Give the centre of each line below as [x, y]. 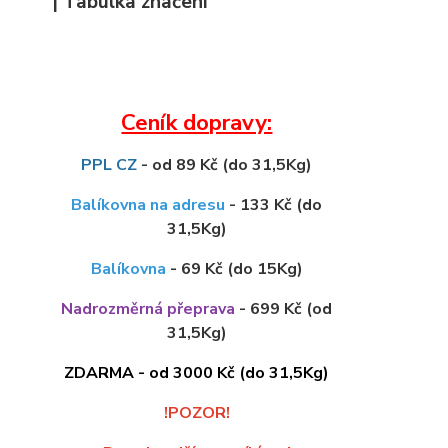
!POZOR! [196, 413]
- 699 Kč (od [284, 309]
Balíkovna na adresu [148, 205]
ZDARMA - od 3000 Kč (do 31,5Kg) [197, 373]
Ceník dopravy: [197, 123]
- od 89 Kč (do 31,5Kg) [225, 165]
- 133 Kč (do [274, 205]
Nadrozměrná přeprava [148, 309]
